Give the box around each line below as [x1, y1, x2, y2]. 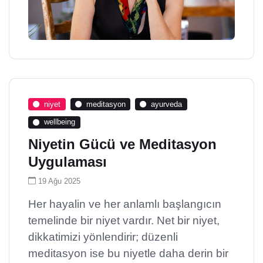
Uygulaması [28, 153, 107, 170]
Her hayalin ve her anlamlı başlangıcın [28, 197, 221, 210]
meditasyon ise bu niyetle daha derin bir [28, 247, 228, 259]
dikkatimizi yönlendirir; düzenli [28, 230, 178, 243]
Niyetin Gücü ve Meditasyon [28, 136, 217, 152]
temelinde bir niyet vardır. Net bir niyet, [28, 214, 220, 227]
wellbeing [44, 117, 76, 127]
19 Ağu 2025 [38, 176, 80, 186]
